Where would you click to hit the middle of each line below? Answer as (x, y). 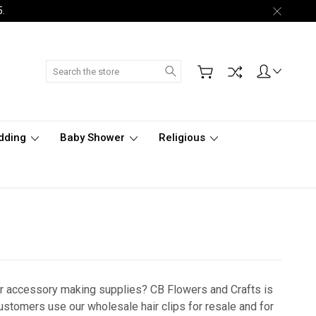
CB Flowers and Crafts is (212, 290)
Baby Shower (94, 138)
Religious (183, 138)
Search (197, 67)
